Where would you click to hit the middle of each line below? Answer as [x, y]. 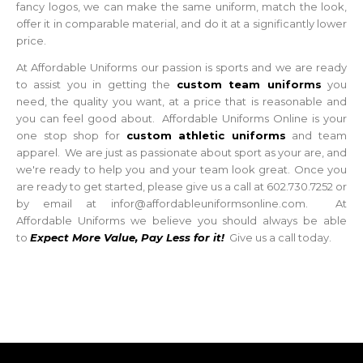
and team [316, 135]
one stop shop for [71, 135]
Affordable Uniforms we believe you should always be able [181, 220]
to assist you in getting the [96, 84]
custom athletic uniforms [206, 135]
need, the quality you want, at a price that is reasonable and [181, 101]
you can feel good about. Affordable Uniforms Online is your [181, 118]
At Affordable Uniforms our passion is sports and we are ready [181, 67]
